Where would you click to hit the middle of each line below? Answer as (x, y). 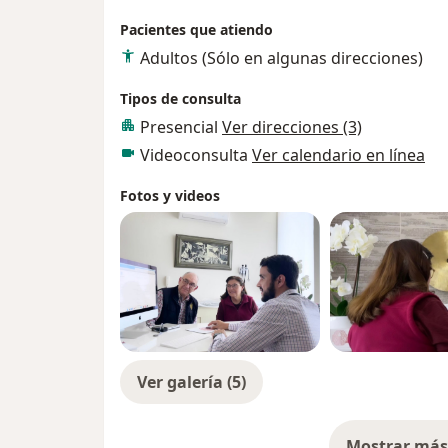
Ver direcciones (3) (292, 126)
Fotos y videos (170, 195)
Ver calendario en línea (338, 154)
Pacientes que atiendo (196, 29)
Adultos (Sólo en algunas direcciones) (281, 57)
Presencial (181, 126)
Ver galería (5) (191, 381)
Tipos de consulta (180, 98)
